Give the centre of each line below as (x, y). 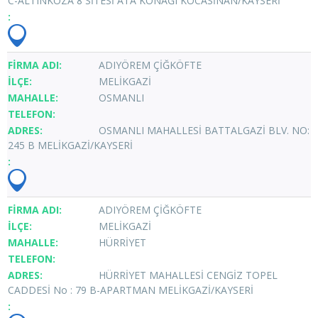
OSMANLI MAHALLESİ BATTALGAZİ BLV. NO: (204, 130)
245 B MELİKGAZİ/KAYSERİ (70, 145)
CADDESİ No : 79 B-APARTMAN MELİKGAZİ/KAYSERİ (131, 290)
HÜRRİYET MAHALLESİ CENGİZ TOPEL (188, 275)
